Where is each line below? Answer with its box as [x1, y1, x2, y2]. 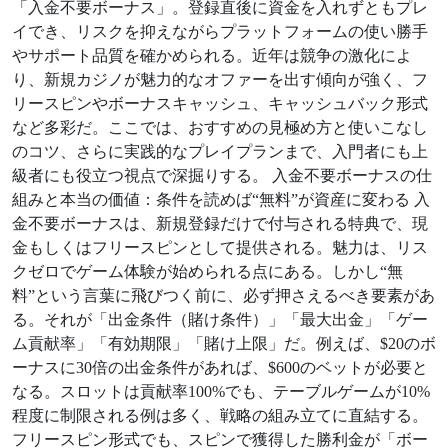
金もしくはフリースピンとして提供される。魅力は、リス [12, 238, 428, 256]
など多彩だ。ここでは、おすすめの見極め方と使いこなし [12, 118, 428, 136]
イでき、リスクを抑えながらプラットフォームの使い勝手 [12, 22, 428, 40]
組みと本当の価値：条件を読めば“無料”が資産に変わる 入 [12, 190, 430, 208]
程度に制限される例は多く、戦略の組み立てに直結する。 [12, 406, 428, 424]
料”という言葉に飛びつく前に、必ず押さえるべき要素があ [12, 286, 435, 304]
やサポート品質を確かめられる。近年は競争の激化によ [12, 46, 412, 64]
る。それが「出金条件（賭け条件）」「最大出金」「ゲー [12, 310, 428, 328]
